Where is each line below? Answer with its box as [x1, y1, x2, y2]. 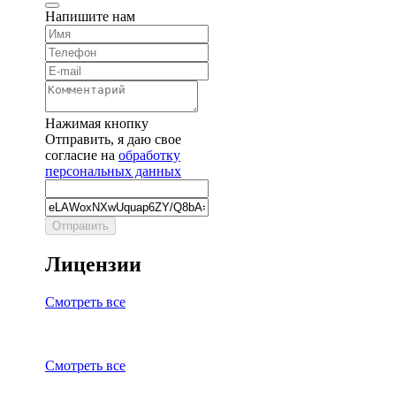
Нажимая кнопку [45, 115, 148, 131]
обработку [118, 147, 180, 163]
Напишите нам [45, 8, 135, 24]
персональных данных [45, 163, 181, 179]
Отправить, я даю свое [45, 131, 181, 147]
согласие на [45, 147, 118, 163]
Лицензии [45, 252, 141, 276]
